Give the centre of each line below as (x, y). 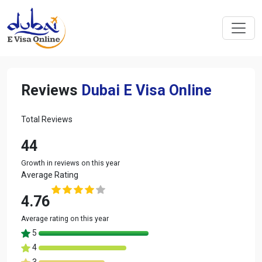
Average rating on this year (65, 218)
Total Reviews (47, 119)
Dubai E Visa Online (146, 90)
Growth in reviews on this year (70, 163)
